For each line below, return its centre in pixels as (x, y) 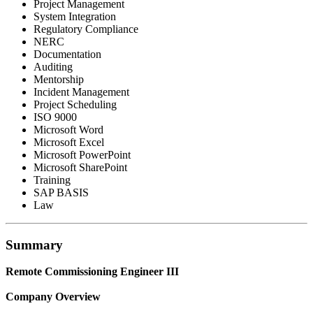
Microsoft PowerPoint (82, 154)
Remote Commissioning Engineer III (92, 272)
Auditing (53, 66)
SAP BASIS (61, 192)
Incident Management (81, 92)
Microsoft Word (68, 129)
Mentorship (59, 79)
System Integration (75, 16)
